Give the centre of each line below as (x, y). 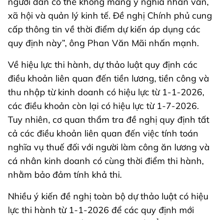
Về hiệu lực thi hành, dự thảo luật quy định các (103, 65)
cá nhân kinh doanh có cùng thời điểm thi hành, (106, 161)
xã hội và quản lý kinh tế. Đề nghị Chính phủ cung (110, 16)
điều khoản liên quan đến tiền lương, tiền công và (109, 79)
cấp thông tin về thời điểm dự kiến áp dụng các (104, 29)
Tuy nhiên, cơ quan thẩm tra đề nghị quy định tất (109, 120)
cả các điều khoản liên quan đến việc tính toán (103, 134)
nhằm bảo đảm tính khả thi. (65, 175)
